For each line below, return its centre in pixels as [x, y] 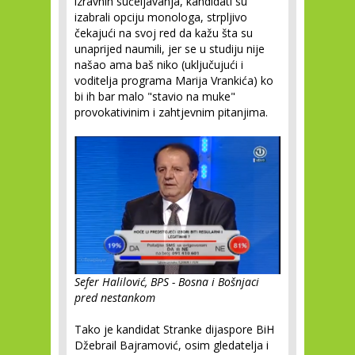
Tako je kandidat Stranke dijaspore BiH [174, 329]
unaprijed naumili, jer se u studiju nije [170, 49]
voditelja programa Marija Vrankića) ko [174, 80]
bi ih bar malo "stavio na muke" [155, 96]
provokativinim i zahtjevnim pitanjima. [171, 112]
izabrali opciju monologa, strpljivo [161, 17]
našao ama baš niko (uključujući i [159, 65]
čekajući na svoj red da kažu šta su [164, 33]
